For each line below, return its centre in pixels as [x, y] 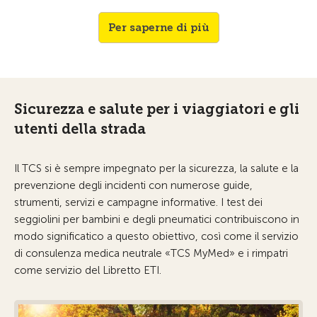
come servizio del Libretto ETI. [88, 270]
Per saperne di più [158, 27]
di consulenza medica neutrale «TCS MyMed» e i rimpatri [151, 253]
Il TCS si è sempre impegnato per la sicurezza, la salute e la [156, 168]
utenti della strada [80, 128]
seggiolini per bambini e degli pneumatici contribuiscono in [157, 219]
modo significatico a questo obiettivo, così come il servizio [156, 236]
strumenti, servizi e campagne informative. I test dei [138, 202]
